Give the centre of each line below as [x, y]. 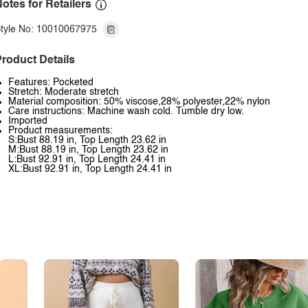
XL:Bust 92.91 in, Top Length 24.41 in [90, 169]
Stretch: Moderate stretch [64, 92]
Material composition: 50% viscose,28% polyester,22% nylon [139, 102]
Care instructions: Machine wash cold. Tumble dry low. [126, 111]
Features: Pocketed [51, 82]
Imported [28, 121]
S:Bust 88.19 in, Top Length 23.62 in [87, 140]
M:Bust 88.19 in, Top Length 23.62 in [88, 150]
